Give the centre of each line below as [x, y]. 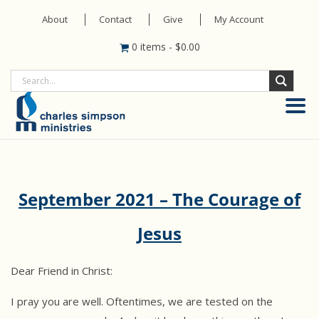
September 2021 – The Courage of [159, 199]
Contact [115, 19]
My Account [239, 19]
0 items [150, 47]
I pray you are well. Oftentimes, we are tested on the [142, 302]
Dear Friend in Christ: [62, 271]
